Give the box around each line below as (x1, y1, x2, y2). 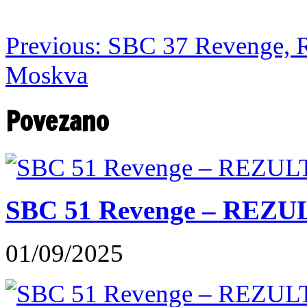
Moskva (5, 60, 88, 89)
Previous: (5, 31, 101, 60)
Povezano (5, 102, 109, 140)
